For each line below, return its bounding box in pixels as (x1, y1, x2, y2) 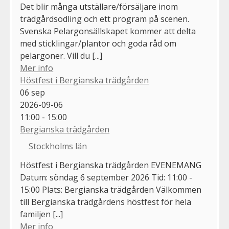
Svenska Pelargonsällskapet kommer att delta (20, 26, 196, 37)
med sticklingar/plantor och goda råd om (20, 38, 177, 50)
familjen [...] (20, 209, 63, 220)
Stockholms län (29, 141, 87, 152)
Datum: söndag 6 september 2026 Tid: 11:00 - (20, 172, 193, 184)
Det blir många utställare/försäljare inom (20, 1, 178, 13)
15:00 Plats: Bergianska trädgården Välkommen (20, 184, 202, 196)
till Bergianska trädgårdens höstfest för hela (20, 196, 192, 208)
